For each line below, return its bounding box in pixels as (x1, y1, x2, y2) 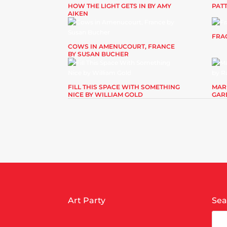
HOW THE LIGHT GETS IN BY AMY (68, 2, 172, 10)
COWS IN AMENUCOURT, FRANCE (68, 42, 175, 50)
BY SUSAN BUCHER (68, 50, 129, 58)
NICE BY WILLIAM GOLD (68, 90, 143, 98)
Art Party (68, 195, 106, 205)
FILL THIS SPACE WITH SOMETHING (68, 83, 180, 91)
